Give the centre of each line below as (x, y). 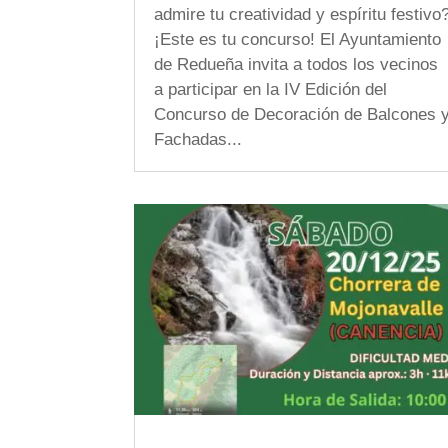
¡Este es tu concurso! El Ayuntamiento (298, 39)
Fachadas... (198, 139)
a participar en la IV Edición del (271, 89)
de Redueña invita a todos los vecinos (296, 64)
